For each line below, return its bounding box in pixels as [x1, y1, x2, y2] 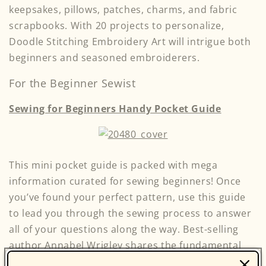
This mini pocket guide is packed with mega [9, 159, 218, 172]
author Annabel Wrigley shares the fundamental [9, 239, 242, 252]
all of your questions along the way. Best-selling [9, 223, 239, 236]
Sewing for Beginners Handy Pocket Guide [9, 102, 221, 115]
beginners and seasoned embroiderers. [9, 51, 200, 65]
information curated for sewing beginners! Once [9, 175, 241, 188]
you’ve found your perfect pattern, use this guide [9, 191, 246, 204]
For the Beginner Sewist [9, 76, 136, 90]
